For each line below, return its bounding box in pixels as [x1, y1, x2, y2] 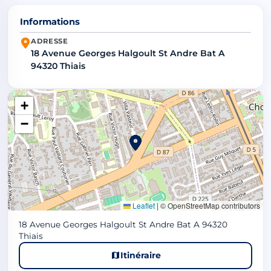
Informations [20, 16, 80, 28]
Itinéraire [120, 249, 161, 261]
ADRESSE [31, 36, 68, 45]
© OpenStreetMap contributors [158, 200, 260, 211]
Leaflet [131, 200, 155, 211]
